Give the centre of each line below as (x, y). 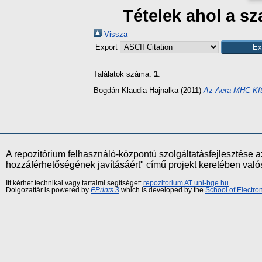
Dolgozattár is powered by (48, 190)
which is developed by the (162, 190)
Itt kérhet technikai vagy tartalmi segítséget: (75, 183)
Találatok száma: (124, 74)
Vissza (115, 34)
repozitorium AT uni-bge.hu (186, 183)
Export (108, 47)
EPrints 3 (105, 190)
